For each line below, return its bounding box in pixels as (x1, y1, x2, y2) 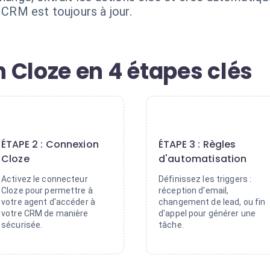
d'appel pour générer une (159, 209, 256, 218)
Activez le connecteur (1, 174, 88, 184)
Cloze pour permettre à (1, 186, 93, 195)
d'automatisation (159, 152, 247, 166)
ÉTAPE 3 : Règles (159, 137, 236, 151)
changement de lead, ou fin (159, 197, 266, 207)
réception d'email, (159, 186, 229, 195)
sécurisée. (1, 220, 43, 230)
